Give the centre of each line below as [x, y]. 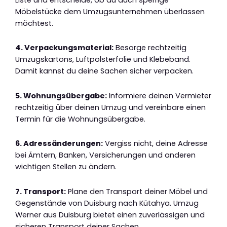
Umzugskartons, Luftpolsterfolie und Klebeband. [103, 60]
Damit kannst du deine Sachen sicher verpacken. [104, 71]
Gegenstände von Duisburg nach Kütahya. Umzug [107, 203]
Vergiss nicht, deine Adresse [155, 144]
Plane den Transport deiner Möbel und [137, 191]
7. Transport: [41, 191]
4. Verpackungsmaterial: [64, 48]
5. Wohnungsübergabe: [61, 96]
